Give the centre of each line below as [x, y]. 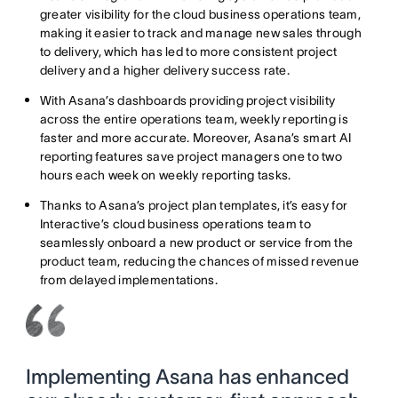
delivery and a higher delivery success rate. [164, 71]
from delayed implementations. [128, 280]
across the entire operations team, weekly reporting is [194, 119]
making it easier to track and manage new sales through [200, 33]
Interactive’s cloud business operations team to [175, 224]
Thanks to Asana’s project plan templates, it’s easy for [194, 206]
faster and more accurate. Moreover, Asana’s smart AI [195, 138]
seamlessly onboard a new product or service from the [196, 243]
